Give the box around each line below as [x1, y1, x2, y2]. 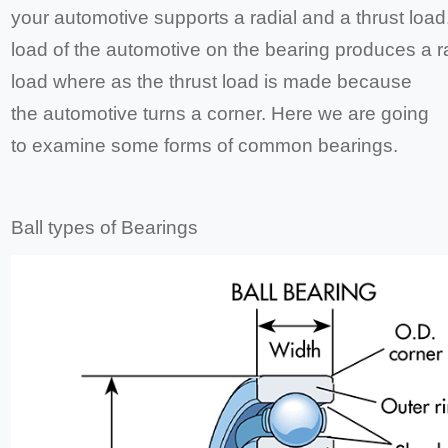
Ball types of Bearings [11, 217, 199, 239]
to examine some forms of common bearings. [11, 135, 399, 157]
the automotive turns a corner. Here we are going [11, 103, 430, 125]
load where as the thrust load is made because [11, 71, 413, 93]
